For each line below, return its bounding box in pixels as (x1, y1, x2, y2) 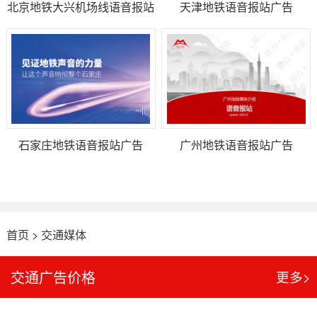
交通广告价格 (11, 267, 96, 288)
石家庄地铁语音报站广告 (18, 135, 144, 153)
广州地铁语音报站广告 (179, 135, 293, 153)
